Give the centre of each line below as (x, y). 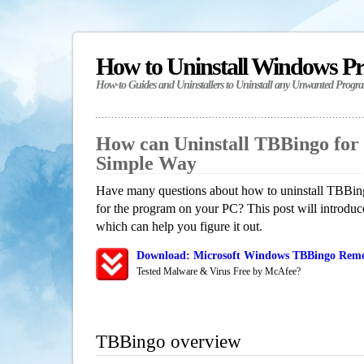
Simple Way (146, 163)
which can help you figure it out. (179, 226)
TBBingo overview (169, 342)
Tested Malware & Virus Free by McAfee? (219, 271)
